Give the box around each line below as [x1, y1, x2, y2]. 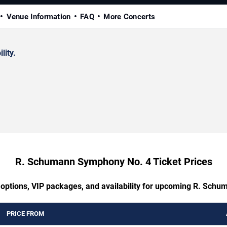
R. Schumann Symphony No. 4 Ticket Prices [15, 156, 212, 168]
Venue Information [6, 12, 71, 22]
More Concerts [103, 12, 156, 22]
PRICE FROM [7, 210, 44, 218]
